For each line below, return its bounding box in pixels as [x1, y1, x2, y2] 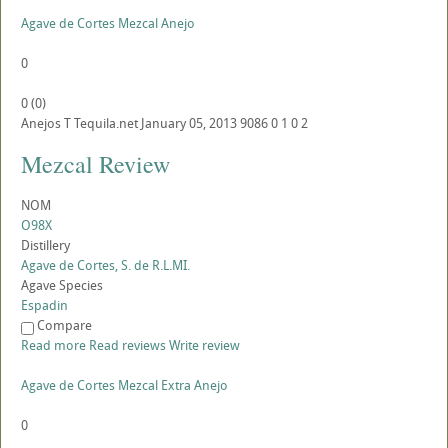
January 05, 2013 [141, 114, 237, 132]
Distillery [21, 236, 70, 254]
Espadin [21, 296, 68, 314]
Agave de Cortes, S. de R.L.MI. [21, 256, 190, 274]
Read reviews [89, 336, 166, 355]
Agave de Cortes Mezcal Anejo [21, 14, 195, 32]
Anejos [21, 114, 61, 132]
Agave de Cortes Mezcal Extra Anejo [21, 376, 228, 395]
